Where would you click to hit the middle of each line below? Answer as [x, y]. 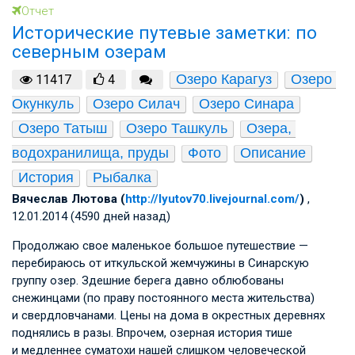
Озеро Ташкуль [177, 128]
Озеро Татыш [63, 128]
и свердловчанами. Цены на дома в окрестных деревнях [168, 315]
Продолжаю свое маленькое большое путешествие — [160, 245]
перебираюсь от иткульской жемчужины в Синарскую [160, 263]
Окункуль [43, 103]
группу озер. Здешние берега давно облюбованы [148, 280]
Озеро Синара [246, 103]
